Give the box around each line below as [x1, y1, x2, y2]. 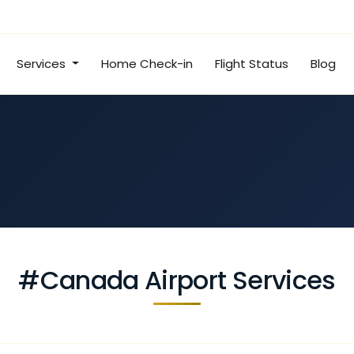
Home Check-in [100, 55, 193, 72]
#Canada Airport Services [18, 262, 336, 298]
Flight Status [214, 55, 288, 72]
